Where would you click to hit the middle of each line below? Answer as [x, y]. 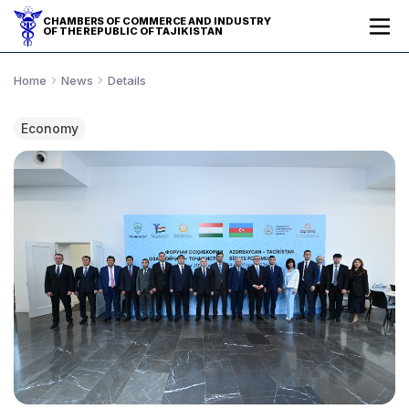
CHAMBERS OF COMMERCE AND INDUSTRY [157, 21]
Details [127, 80]
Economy [50, 128]
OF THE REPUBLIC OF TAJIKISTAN [133, 31]
